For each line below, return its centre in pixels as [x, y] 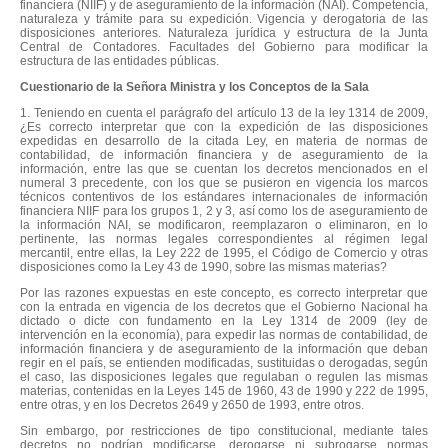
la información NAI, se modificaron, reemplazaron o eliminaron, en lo [224, 224]
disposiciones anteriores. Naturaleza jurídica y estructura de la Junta [224, 32]
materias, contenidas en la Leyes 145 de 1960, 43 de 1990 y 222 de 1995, [224, 390]
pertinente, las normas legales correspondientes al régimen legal [224, 238]
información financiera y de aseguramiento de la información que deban [224, 348]
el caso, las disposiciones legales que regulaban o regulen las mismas [224, 376]
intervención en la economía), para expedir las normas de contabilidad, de [224, 334]
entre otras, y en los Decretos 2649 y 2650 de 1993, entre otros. [192, 404]
